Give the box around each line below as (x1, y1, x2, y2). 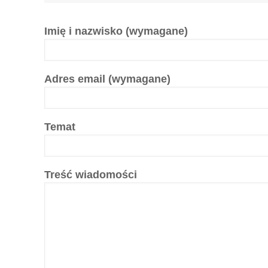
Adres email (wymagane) (44, 72, 171, 85)
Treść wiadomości (44, 168, 138, 181)
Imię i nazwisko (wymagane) (44, 25, 188, 37)
